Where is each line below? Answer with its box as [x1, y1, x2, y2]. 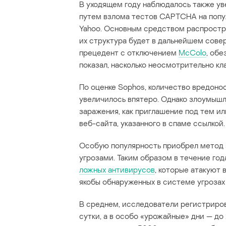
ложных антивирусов [79, 164, 155, 175]
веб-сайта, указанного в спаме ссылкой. [79, 118, 225, 129]
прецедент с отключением [79, 47, 179, 58]
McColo [179, 47, 206, 58]
